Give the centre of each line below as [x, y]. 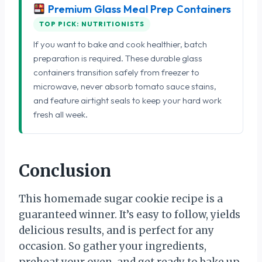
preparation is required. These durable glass [118, 58]
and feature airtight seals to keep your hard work [127, 100]
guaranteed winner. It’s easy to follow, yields [130, 214]
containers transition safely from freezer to [116, 72]
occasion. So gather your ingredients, [113, 246]
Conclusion [65, 170]
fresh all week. [61, 114]
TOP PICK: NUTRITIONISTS [92, 24]
